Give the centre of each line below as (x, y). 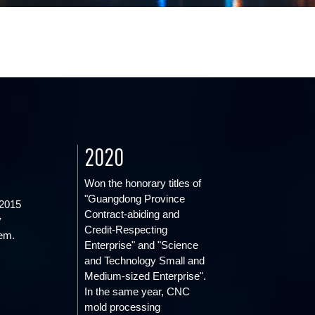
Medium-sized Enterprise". (146, 276)
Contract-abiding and (132, 214)
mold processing (123, 307)
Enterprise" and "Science (142, 245)
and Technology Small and (145, 261)
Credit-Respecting (126, 230)
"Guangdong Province (135, 199)
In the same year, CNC (137, 291)
